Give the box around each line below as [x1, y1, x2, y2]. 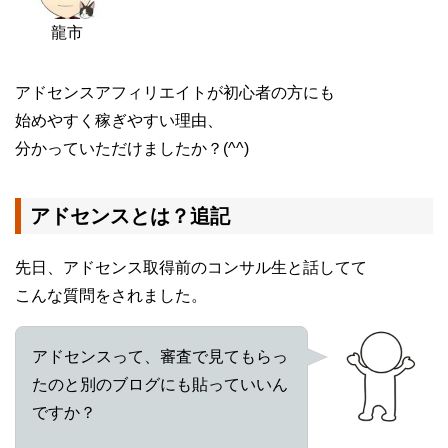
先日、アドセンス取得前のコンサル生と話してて [15, 259, 367, 277]
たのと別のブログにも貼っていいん [32, 376, 288, 394]
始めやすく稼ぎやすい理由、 [15, 112, 223, 130]
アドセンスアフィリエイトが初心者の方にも [15, 84, 335, 102]
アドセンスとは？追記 [30, 205, 230, 228]
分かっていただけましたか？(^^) [15, 140, 249, 158]
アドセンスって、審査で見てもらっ [32, 348, 288, 366]
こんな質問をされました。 [15, 287, 207, 305]
